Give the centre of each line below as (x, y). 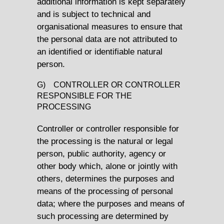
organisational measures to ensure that (110, 27)
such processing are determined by (103, 216)
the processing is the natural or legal (105, 141)
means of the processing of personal (105, 191)
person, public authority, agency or (101, 153)
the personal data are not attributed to (107, 39)
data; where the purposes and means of (111, 203)
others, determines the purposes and (105, 178)
